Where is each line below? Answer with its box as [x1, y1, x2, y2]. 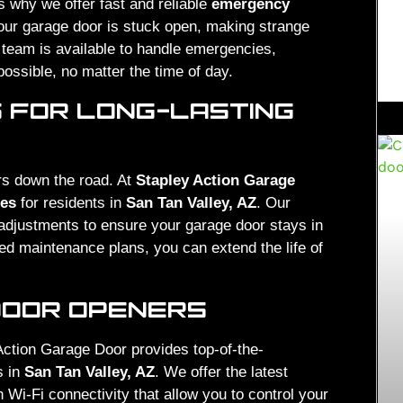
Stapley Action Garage [136, 171, 295, 189]
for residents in [16, 193, 126, 211]
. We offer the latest [155, 363, 288, 381]
